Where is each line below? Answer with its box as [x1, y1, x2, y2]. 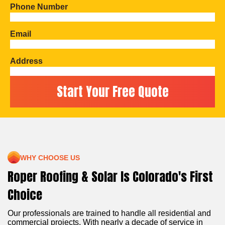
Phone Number [10, 2, 68, 11]
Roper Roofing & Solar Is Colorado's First [8, 167, 213, 186]
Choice [8, 185, 42, 204]
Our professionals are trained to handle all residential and [8, 209, 211, 218]
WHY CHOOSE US [20, 153, 80, 162]
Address [10, 56, 43, 65]
